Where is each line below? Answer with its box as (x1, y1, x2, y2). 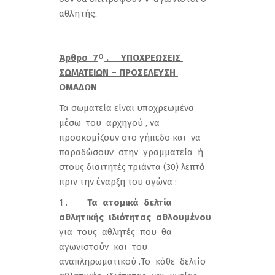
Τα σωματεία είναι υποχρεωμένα (59, 103, 194, 114)
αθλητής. (59, 7, 97, 19)
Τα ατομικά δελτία (87, 197, 174, 208)
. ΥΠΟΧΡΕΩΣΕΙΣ (104, 52, 183, 63)
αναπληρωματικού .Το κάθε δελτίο (59, 256, 208, 267)
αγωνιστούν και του (59, 241, 150, 252)
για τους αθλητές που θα (59, 227, 174, 238)
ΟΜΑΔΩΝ (59, 82, 97, 93)
